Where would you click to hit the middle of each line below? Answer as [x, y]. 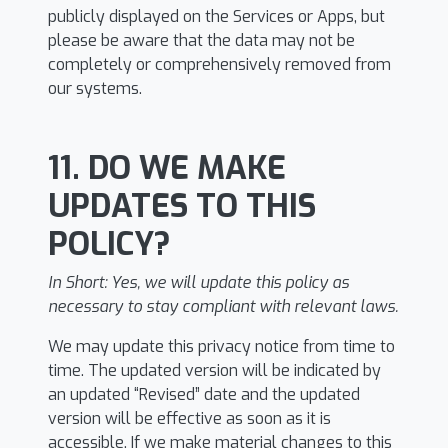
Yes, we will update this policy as [230, 282]
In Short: [79, 282]
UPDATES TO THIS [182, 206]
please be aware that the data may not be [201, 40]
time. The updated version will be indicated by [214, 370]
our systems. [95, 88]
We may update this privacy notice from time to [221, 346]
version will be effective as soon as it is [189, 418]
